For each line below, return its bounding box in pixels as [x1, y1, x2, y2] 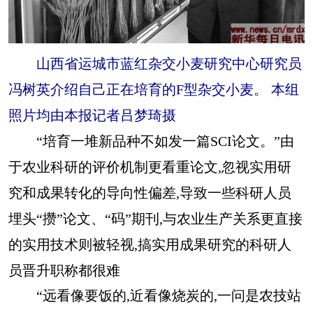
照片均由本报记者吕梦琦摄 [8, 108, 176, 124]
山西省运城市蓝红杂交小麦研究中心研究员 [8, 56, 302, 72]
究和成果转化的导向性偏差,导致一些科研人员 [8, 185, 291, 201]
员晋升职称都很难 [8, 263, 120, 279]
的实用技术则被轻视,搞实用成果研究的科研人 [8, 237, 291, 253]
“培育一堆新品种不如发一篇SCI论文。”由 [8, 133, 294, 150]
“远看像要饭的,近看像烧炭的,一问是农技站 [8, 288, 301, 304]
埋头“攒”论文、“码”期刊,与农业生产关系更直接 [8, 211, 303, 227]
